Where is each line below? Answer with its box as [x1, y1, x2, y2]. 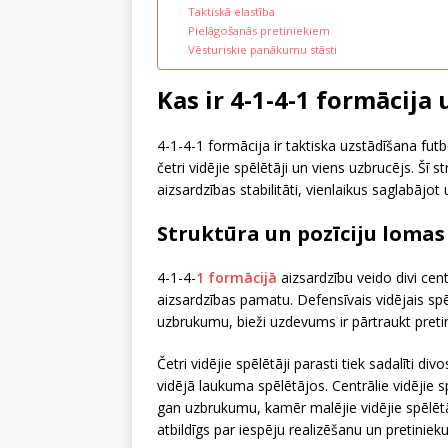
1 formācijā [196, 267, 277, 287]
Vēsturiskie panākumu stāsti [187, 41, 337, 57]
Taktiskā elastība [187, 3, 275, 19]
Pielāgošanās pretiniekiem [187, 22, 330, 38]
